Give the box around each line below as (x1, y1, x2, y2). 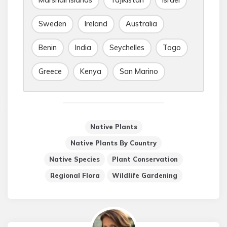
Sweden (39, 19, 66, 28)
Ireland (85, 19, 107, 28)
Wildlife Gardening (111, 171, 177, 179)
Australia (126, 19, 157, 28)
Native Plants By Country (70, 139, 157, 147)
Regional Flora (50, 171, 100, 179)
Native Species (49, 155, 100, 163)
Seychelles (109, 43, 144, 52)
